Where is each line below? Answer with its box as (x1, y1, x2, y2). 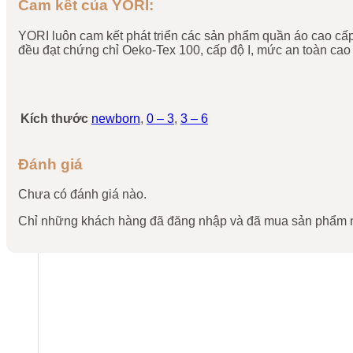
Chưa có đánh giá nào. (18, 188, 147, 202)
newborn (91, 112, 140, 125)
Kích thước (20, 112, 88, 125)
